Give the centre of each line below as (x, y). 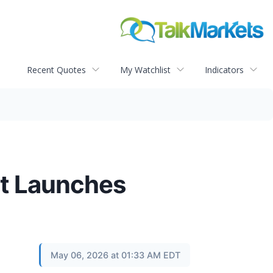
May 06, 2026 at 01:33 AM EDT (115, 255)
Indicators (224, 69)
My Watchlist (145, 69)
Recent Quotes (56, 69)
